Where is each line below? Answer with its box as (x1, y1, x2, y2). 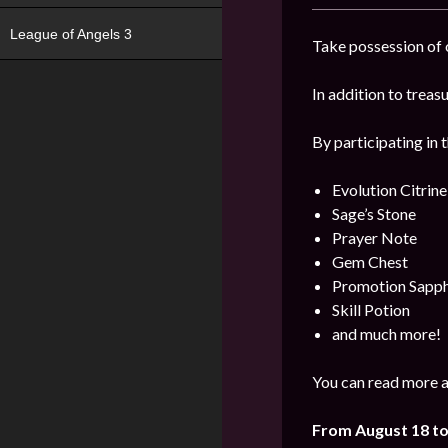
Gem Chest (332, 252, 408, 271)
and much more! (332, 324, 441, 343)
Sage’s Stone (332, 204, 416, 223)
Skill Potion (332, 300, 410, 319)
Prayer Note (332, 228, 417, 247)
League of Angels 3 (10, 26, 132, 43)
